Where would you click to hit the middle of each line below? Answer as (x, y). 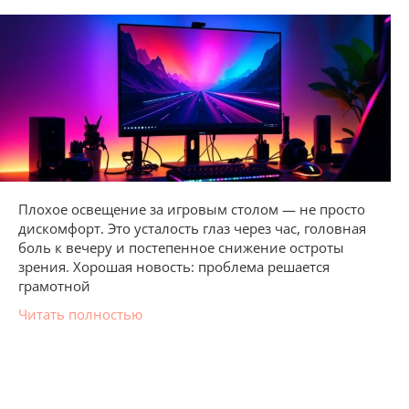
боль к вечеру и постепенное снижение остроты (181, 248)
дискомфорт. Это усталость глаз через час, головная (192, 229)
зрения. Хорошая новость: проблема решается (174, 267)
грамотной (54, 286)
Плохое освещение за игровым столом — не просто (192, 210)
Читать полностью (80, 315)
